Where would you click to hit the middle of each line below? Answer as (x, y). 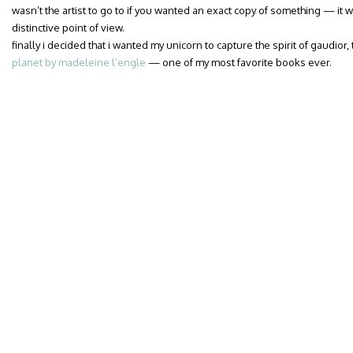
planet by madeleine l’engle (79, 62)
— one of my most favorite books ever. (239, 62)
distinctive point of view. (68, 28)
